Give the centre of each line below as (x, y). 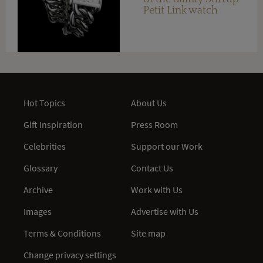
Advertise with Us (165, 211)
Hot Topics (44, 102)
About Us (149, 102)
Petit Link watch (181, 11)
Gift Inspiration (53, 124)
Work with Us (157, 189)
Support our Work (167, 146)
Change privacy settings (70, 254)
